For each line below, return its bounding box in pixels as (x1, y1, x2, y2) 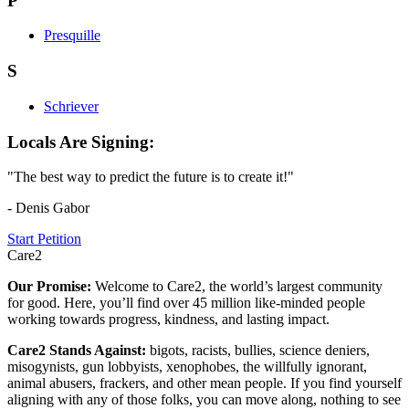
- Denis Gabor (7, 200, 89, 216)
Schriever (44, 98, 99, 114)
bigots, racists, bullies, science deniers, (150, 342, 370, 359)
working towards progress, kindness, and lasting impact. (7, 311, 330, 328)
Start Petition (7, 231, 81, 247)
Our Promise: (7, 278, 95, 295)
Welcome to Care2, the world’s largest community (95, 278, 383, 295)
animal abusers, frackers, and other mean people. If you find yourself (7, 375, 402, 392)
